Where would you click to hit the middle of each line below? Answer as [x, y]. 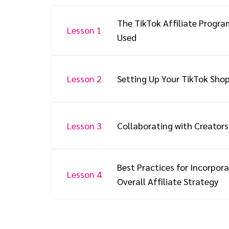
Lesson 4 [84, 174]
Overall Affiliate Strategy [168, 181]
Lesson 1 [84, 30]
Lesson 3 [84, 126]
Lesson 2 [84, 79]
